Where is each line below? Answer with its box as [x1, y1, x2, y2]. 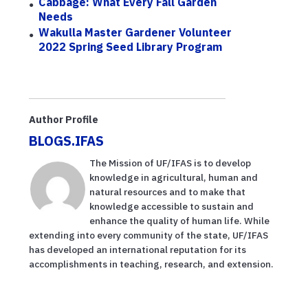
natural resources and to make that [89, 186, 245, 199]
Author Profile [29, 113, 98, 126]
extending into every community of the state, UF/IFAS [29, 229, 268, 242]
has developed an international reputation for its [29, 243, 246, 256]
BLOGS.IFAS [29, 132, 104, 150]
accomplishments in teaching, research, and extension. [29, 258, 274, 271]
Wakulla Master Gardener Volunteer [38, 25, 232, 39]
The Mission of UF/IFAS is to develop [89, 157, 251, 170]
